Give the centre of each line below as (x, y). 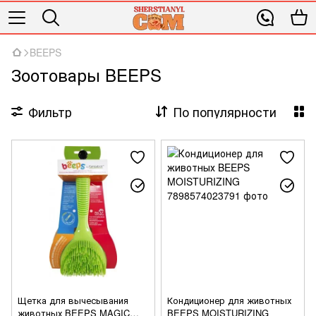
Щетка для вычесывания (73, 300)
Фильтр (50, 111)
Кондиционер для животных (229, 300)
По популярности (225, 111)
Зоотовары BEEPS (86, 74)
